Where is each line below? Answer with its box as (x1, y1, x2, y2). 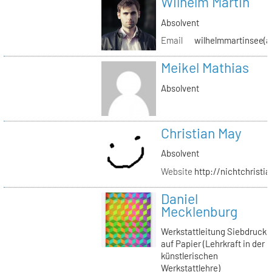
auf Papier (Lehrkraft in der (160, 238, 265, 250)
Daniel (160, 189, 198, 207)
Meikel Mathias (160, 59, 249, 76)
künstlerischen (160, 250, 218, 262)
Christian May (160, 124, 242, 141)
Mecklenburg (160, 202, 237, 220)
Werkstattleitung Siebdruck (160, 226, 267, 237)
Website (160, 165, 192, 177)
